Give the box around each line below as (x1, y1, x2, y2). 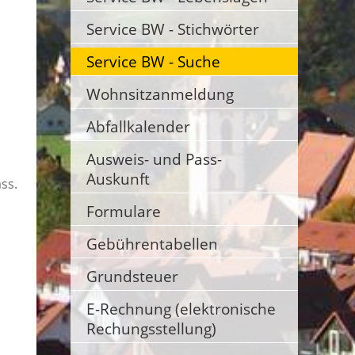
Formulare (86, 201, 161, 221)
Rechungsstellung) (86, 319, 216, 338)
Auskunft (86, 169, 150, 189)
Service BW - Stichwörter (86, 19, 259, 39)
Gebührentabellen (86, 234, 218, 254)
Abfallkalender (86, 116, 190, 136)
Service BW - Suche (86, 52, 220, 71)
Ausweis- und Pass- (86, 149, 222, 169)
